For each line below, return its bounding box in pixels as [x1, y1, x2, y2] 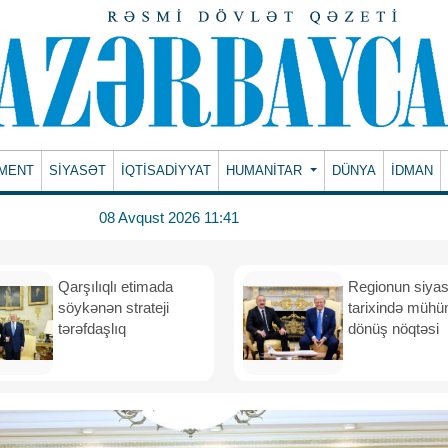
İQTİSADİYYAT [121, 163, 212, 178]
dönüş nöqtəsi [348, 320, 439, 337]
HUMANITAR [226, 163, 307, 178]
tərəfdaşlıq [58, 320, 130, 337]
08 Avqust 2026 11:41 [99, 208, 239, 226]
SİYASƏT [49, 163, 107, 178]
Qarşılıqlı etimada [58, 278, 173, 295]
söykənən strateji [58, 299, 169, 316]
